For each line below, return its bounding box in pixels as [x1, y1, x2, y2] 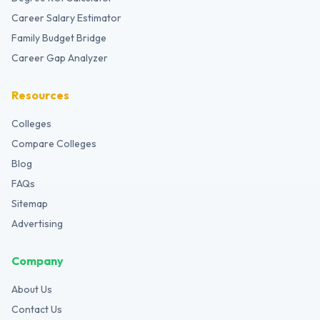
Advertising [11, 217, 63, 230]
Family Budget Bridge [11, 31, 106, 44]
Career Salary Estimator [11, 11, 121, 24]
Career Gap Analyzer [11, 51, 108, 64]
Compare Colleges [11, 137, 96, 150]
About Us [11, 283, 52, 296]
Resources [11, 88, 69, 102]
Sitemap [11, 197, 48, 210]
